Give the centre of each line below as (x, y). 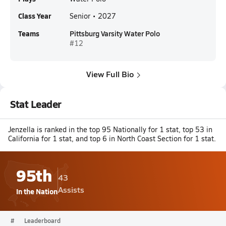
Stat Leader (36, 104)
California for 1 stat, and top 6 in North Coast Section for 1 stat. (112, 138)
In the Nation (37, 191)
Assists (71, 189)
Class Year (35, 16)
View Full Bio (110, 74)
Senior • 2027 (93, 16)
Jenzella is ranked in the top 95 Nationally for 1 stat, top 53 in (110, 129)
